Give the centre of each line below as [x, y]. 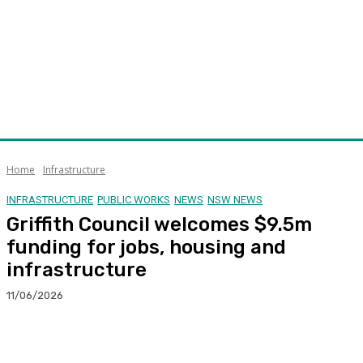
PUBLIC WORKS [134, 199]
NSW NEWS [235, 199]
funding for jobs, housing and [146, 247]
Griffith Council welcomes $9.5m [159, 224]
